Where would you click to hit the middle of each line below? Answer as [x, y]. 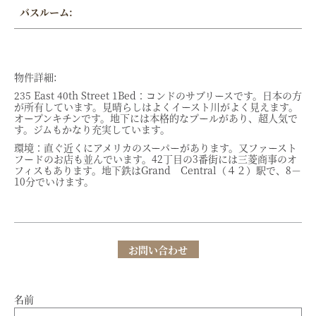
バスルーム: [46, 12]
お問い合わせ [158, 249]
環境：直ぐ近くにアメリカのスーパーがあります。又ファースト [156, 148]
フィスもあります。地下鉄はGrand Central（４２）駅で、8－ [158, 170]
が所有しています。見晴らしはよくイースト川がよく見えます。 [156, 107]
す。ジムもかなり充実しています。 [92, 129]
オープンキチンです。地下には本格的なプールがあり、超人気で [156, 118]
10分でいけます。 [54, 182]
